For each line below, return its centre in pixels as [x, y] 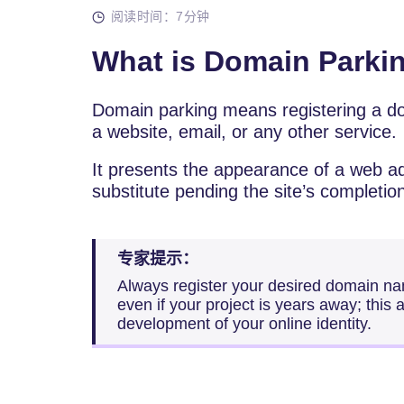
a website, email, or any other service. [244, 132]
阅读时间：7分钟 [161, 16]
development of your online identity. [244, 323]
